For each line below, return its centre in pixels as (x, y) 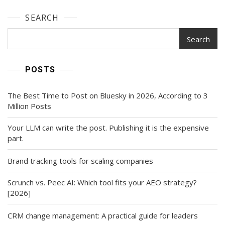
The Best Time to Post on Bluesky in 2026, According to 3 (108, 95)
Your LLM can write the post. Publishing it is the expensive (108, 127)
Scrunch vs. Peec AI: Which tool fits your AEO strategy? (102, 182)
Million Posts (29, 106)
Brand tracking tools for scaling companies (80, 160)
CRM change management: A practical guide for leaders (103, 215)
